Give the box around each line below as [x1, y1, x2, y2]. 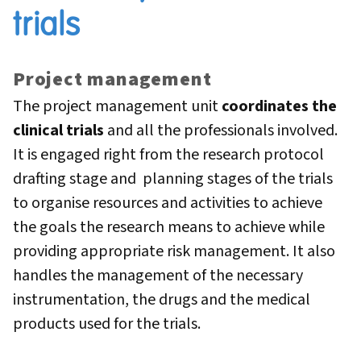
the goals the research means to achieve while [13, 216, 325, 239]
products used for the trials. [13, 313, 207, 336]
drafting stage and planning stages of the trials [13, 168, 333, 191]
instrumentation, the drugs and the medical [13, 288, 310, 312]
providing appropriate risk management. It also [13, 240, 335, 263]
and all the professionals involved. [107, 119, 338, 143]
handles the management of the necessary [13, 264, 303, 288]
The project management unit [13, 95, 222, 118]
